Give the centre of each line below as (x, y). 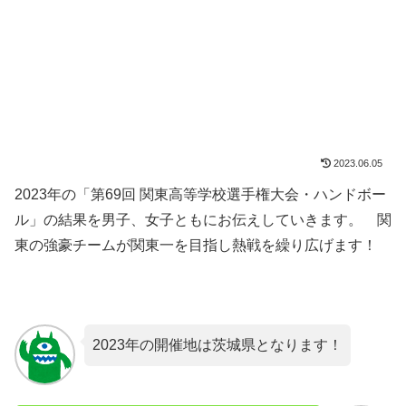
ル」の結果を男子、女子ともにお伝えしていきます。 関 (203, 220)
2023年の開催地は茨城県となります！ (217, 345)
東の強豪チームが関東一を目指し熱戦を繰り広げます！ (196, 246)
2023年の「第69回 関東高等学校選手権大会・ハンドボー (200, 195)
